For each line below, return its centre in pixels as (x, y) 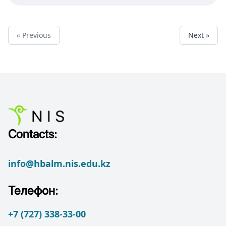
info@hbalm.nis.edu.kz (59, 163)
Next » (199, 35)
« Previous (34, 35)
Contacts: (33, 134)
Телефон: (33, 190)
